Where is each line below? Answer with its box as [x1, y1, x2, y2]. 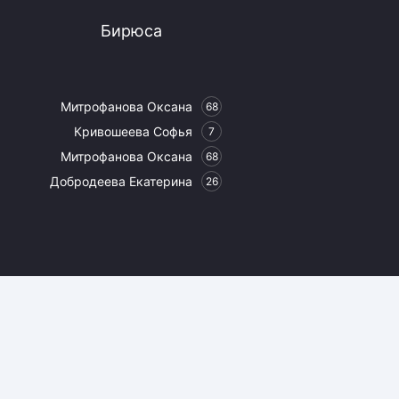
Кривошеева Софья [74, 124, 193, 140]
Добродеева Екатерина [50, 174, 193, 190]
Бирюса [101, 21, 163, 41]
